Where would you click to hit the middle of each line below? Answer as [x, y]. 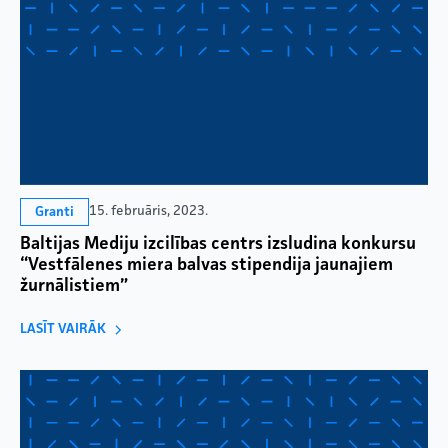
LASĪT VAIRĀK [63, 328]
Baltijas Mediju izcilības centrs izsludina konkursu [218, 243]
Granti [54, 211]
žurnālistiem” [74, 285]
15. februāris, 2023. [148, 211]
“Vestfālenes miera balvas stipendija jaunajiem [206, 264]
